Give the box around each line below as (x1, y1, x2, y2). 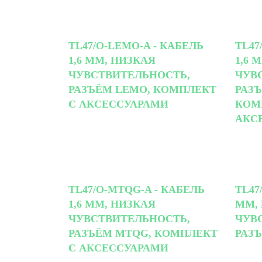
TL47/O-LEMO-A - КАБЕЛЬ (68, 39, 204, 51)
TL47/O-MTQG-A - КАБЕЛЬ (68, 183, 205, 195)
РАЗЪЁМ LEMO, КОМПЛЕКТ (68, 83, 216, 95)
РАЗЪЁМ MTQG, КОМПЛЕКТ (68, 227, 218, 239)
